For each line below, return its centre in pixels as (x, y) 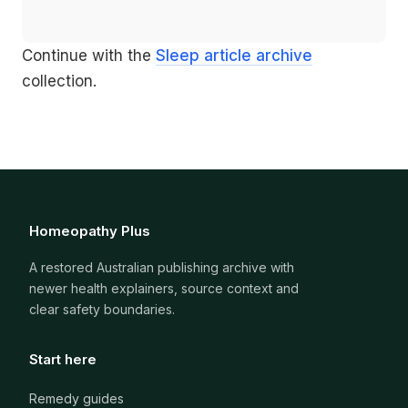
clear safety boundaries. (102, 309)
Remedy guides (76, 398)
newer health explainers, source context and (164, 288)
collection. (59, 81)
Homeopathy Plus (90, 230)
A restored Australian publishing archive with (162, 267)
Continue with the (89, 55)
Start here (63, 359)
